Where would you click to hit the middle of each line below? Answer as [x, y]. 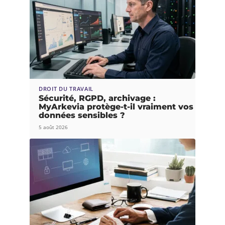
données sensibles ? [82, 115]
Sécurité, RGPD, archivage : [97, 98]
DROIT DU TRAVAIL [66, 88]
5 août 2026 [53, 127]
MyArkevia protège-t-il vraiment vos [116, 106]
